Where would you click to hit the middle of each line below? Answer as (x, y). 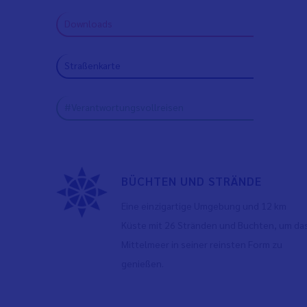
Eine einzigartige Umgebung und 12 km (204, 206)
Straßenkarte (93, 65)
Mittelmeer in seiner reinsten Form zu (201, 244)
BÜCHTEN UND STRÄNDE (191, 181)
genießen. (142, 263)
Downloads (89, 23)
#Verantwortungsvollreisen (124, 107)
